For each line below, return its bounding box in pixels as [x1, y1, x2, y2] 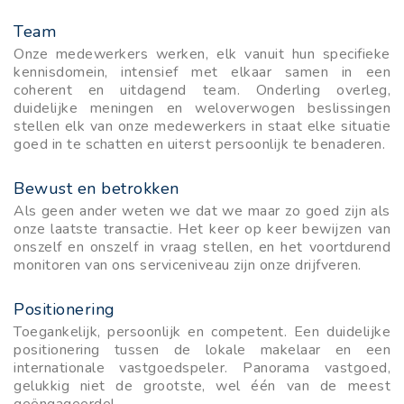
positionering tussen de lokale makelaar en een [14, 339, 390, 360]
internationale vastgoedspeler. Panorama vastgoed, [14, 357, 390, 378]
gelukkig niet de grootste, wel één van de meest [14, 375, 390, 396]
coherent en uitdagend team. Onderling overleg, [14, 79, 390, 100]
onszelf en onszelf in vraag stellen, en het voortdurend [14, 236, 390, 257]
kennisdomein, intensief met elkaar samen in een [14, 61, 390, 82]
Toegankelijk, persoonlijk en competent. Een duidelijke [14, 321, 390, 342]
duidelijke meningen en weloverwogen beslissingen [14, 97, 390, 118]
